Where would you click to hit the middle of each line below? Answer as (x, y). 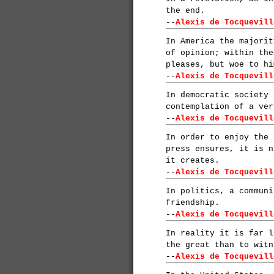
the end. (185, 11)
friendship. (193, 203)
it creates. (193, 161)
